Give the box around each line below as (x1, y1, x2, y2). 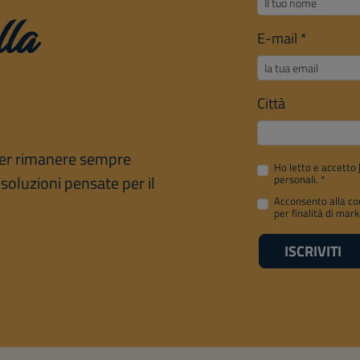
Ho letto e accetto (273, 160, 358, 175)
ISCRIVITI (284, 240, 342, 262)
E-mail (256, 27, 301, 49)
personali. (273, 172, 321, 187)
